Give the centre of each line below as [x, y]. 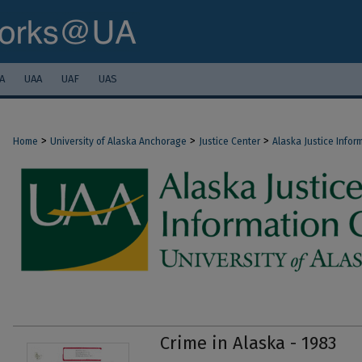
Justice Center [229, 141]
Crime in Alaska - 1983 [248, 343]
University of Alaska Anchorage [118, 141]
